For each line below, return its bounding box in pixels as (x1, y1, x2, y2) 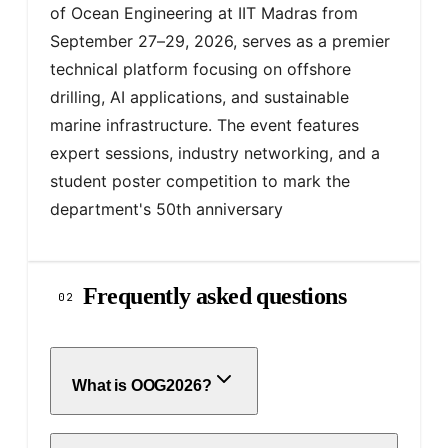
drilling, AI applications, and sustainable (50, 87, 354, 107)
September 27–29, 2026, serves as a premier (50, 31, 395, 51)
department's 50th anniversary (50, 199, 283, 219)
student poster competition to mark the (50, 171, 355, 191)
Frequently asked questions (82, 283, 347, 309)
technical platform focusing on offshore (50, 59, 356, 79)
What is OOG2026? (72, 376, 212, 394)
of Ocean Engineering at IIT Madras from (50, 3, 363, 23)
